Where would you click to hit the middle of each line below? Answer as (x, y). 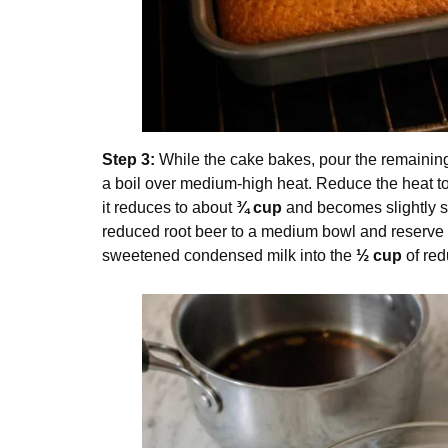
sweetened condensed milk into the (229, 255)
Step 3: (128, 159)
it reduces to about (169, 207)
